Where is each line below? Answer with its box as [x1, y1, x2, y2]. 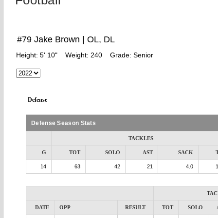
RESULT [125, 204, 146, 210]
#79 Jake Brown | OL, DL [17, 35, 115, 44]
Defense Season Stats [31, 120, 96, 126]
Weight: [65, 51, 91, 59]
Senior [133, 51, 153, 59]
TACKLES [128, 135, 154, 141]
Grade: [110, 51, 133, 59]
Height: [16, 51, 40, 59]
